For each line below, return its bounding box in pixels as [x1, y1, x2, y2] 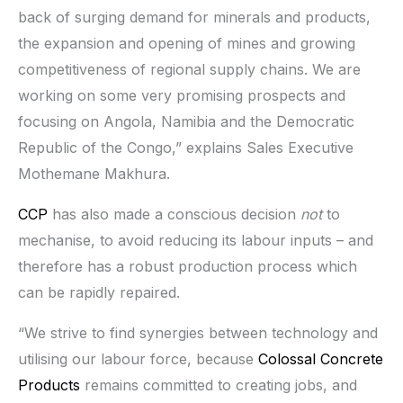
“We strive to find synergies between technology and [18, 323, 378, 342]
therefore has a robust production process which [18, 256, 357, 275]
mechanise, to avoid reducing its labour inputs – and [18, 230, 373, 249]
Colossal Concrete [258, 349, 383, 368]
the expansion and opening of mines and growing [18, 33, 355, 52]
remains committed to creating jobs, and [85, 375, 357, 394]
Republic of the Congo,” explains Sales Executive [18, 138, 354, 157]
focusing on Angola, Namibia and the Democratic [18, 112, 354, 130]
